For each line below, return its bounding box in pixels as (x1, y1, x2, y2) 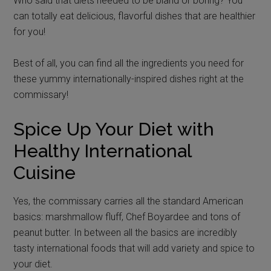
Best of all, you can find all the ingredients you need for (13, 57, 244, 69)
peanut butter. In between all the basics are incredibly (13, 226, 238, 238)
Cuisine (13, 162, 76, 183)
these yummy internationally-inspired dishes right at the (13, 73, 244, 85)
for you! (13, 25, 46, 38)
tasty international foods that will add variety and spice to (13, 242, 255, 254)
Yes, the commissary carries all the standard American (13, 195, 244, 207)
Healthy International (13, 140, 192, 162)
